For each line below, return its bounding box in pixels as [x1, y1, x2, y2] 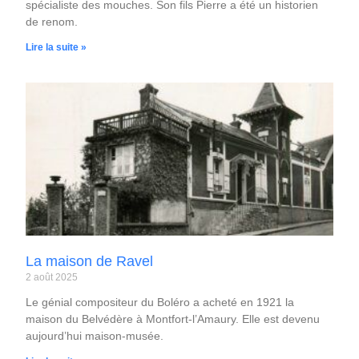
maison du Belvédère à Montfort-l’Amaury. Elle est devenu [26, 313, 321, 326]
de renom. [26, 14, 79, 28]
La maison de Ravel [26, 253, 154, 270]
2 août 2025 [26, 272, 79, 284]
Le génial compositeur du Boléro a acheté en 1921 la [26, 296, 295, 309]
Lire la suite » [26, 41, 87, 53]
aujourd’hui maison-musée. [26, 329, 164, 343]
